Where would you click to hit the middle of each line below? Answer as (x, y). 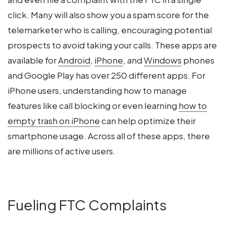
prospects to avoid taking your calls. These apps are (112, 45)
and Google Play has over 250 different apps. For (106, 75)
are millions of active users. (62, 151)
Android (74, 60)
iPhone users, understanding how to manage (97, 90)
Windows (163, 60)
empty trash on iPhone (54, 120)
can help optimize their (148, 120)
